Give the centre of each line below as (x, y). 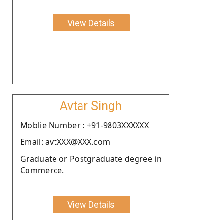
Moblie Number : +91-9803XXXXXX (84, 125)
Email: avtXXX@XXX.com (65, 142)
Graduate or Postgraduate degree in (91, 158)
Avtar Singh (91, 106)
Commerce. (42, 170)
